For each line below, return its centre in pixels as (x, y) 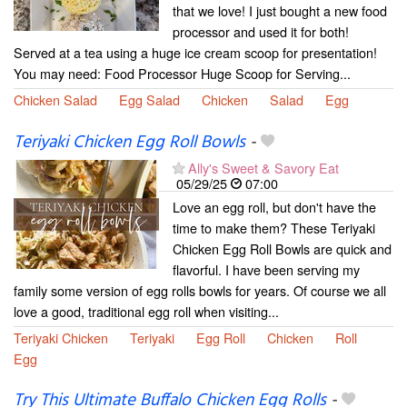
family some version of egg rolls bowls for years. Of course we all (200, 290)
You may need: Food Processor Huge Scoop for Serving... (182, 74)
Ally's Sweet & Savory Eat (263, 167)
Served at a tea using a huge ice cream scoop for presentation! (195, 53)
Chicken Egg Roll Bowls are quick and (282, 248)
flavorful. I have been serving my (266, 269)
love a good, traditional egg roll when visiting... (146, 311)
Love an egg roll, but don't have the (274, 206)
